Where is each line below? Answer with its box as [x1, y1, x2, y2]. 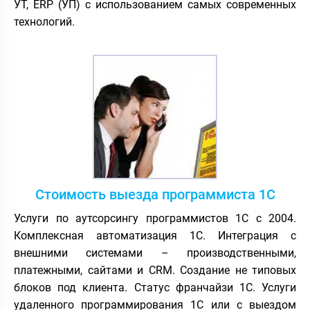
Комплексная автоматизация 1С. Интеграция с [14, 228, 296, 242]
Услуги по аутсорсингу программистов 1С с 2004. [14, 211, 296, 225]
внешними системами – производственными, [14, 246, 296, 259]
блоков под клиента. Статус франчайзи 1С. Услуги [14, 280, 296, 294]
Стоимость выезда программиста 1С [35, 185, 275, 203]
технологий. [14, 15, 75, 28]
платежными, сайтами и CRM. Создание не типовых [14, 263, 296, 277]
